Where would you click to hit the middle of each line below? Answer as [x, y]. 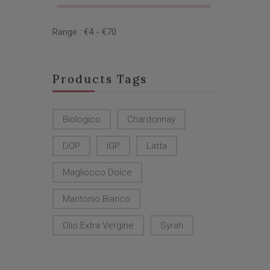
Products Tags [100, 79]
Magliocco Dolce [97, 172]
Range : [68, 32]
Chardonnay [151, 119]
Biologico [82, 119]
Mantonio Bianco [96, 199]
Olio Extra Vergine [98, 225]
